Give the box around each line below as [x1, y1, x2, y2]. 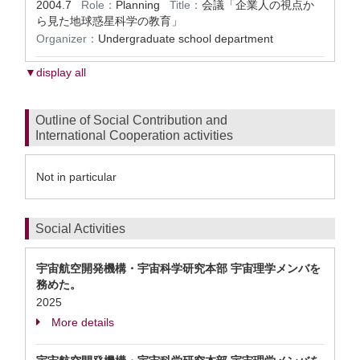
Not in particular [36, 170, 117, 183]
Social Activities [35, 222, 125, 235]
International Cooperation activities [35, 129, 233, 142]
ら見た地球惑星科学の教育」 [36, 14, 182, 27]
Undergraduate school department [98, 32, 273, 45]
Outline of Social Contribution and [35, 113, 227, 127]
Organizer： [36, 32, 98, 45]
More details [51, 316, 114, 329]
